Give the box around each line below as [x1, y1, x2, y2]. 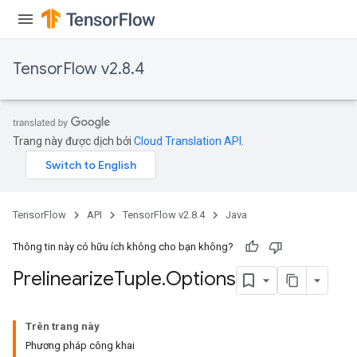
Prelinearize [13, 267, 114, 292]
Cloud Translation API [134, 135, 241, 147]
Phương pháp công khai [25, 339, 135, 351]
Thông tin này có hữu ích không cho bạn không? [13, 241, 233, 253]
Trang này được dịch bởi [13, 135, 134, 147]
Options [166, 267, 236, 292]
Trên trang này [25, 320, 100, 332]
